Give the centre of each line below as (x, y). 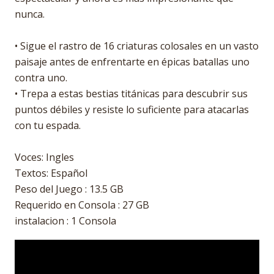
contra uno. (41, 78)
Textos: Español (51, 173)
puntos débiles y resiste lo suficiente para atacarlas (132, 109)
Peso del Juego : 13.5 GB (69, 189)
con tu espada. (48, 125)
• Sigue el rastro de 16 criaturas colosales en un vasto (137, 46)
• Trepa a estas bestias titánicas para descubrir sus (131, 94)
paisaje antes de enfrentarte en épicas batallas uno (132, 62)
